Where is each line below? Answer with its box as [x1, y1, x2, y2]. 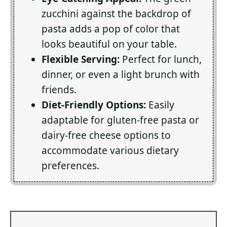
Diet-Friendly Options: [42, 98, 146, 111]
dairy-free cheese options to [42, 129, 171, 142]
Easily [146, 98, 174, 111]
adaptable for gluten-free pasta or [42, 113, 199, 127]
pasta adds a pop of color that [42, 22, 180, 35]
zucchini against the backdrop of [42, 7, 191, 20]
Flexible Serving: [42, 53, 120, 66]
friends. [42, 83, 77, 96]
